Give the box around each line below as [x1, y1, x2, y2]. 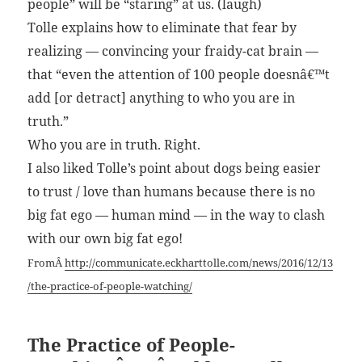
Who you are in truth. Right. [27, 136, 201, 154]
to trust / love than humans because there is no [27, 183, 316, 201]
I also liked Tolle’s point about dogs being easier [27, 159, 322, 178]
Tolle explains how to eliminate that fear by [27, 19, 297, 37]
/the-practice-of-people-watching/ [27, 279, 193, 294]
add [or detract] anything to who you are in [27, 89, 296, 107]
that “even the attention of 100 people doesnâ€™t [27, 65, 330, 84]
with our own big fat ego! [27, 229, 183, 248]
